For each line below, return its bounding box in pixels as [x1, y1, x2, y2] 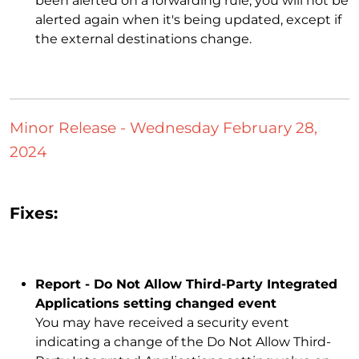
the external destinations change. [35, 31, 252, 47]
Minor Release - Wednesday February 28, [10, 119, 317, 138]
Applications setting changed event [35, 296, 276, 312]
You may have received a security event [35, 315, 289, 331]
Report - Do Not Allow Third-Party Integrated [35, 276, 337, 292]
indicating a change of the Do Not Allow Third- [35, 334, 331, 350]
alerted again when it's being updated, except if [35, 12, 341, 28]
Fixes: [10, 204, 58, 224]
